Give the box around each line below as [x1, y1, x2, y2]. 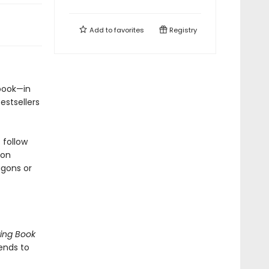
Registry [168, 25, 197, 35]
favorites [114, 25, 144, 35]
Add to [88, 25, 114, 35]
